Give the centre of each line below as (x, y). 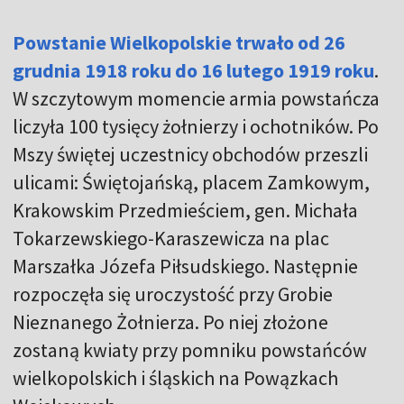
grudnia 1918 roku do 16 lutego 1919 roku (193, 70)
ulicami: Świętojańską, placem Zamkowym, (191, 182)
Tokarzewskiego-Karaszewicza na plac (171, 238)
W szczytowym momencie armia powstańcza (196, 98)
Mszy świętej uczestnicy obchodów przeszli (190, 154)
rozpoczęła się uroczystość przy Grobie (173, 294)
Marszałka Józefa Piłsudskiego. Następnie (185, 266)
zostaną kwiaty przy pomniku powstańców (190, 349)
